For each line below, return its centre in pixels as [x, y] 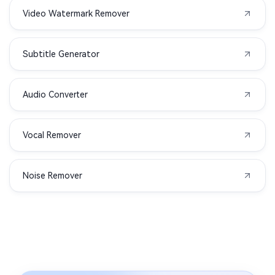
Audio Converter [55, 94]
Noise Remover [52, 175]
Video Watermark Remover [76, 13]
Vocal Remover [52, 135]
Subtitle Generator [61, 54]
